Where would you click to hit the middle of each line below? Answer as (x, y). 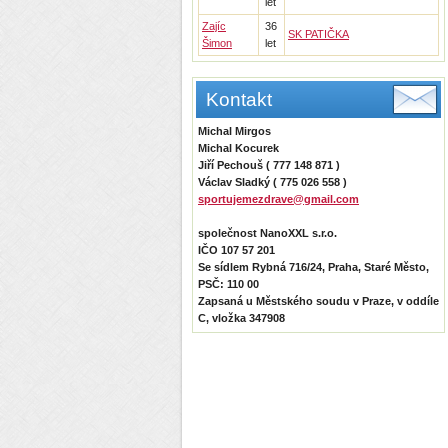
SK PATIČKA (318, 34)
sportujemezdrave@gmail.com (278, 199)
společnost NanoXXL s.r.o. (267, 233)
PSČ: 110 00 (228, 284)
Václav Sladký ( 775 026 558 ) (272, 182)
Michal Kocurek (238, 148)
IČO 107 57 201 (236, 250)
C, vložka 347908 (241, 318)
